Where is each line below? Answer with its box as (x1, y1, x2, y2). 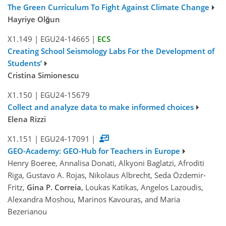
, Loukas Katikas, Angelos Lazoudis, (81, 182, 203, 193)
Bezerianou (8, 206, 47, 217)
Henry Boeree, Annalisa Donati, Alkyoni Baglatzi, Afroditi (8, 158, 204, 168)
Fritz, (8, 182, 27, 193)
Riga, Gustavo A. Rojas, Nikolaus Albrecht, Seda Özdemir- (8, 170, 206, 181)
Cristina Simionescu (8, 70, 79, 81)
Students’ (8, 58, 42, 69)
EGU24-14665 (40, 34, 90, 44)
